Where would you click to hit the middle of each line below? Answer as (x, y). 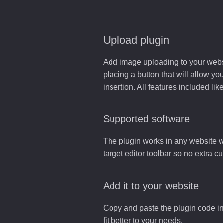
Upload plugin (136, 40)
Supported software (146, 119)
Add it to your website (151, 186)
